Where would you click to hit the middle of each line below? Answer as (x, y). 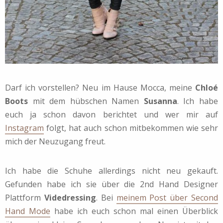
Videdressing (70, 197)
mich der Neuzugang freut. (55, 141)
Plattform (25, 197)
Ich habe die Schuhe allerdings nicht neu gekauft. (111, 170)
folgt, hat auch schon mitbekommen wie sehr (131, 128)
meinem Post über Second (167, 197)
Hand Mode (28, 211)
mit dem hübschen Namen (86, 101)
